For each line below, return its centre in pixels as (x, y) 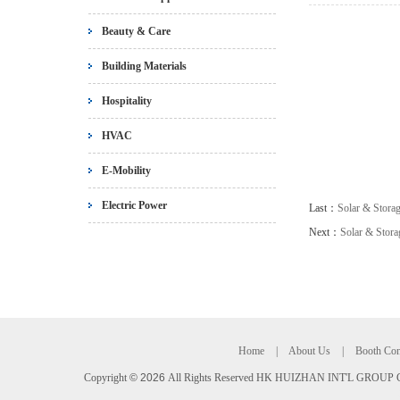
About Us (309, 351)
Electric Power (134, 206)
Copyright (105, 378)
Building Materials (144, 67)
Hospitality (127, 101)
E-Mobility (126, 171)
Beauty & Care (136, 32)
